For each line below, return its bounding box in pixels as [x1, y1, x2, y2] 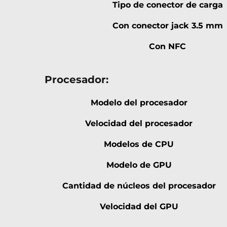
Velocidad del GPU [99, 202, 178, 212]
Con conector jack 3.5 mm [112, 21, 223, 31]
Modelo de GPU [106, 160, 172, 170]
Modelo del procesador [90, 98, 187, 108]
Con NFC [149, 42, 186, 52]
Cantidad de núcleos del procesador [62, 181, 216, 191]
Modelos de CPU [104, 139, 174, 149]
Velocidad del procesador [85, 119, 193, 129]
